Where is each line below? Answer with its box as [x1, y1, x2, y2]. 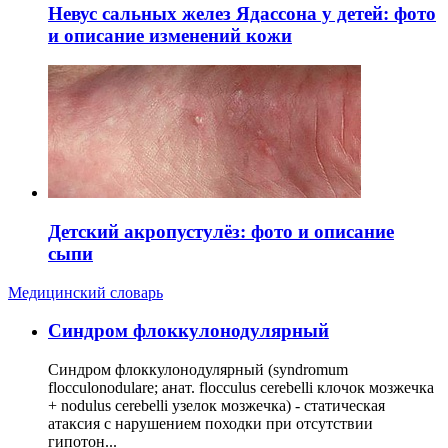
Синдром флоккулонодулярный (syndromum [48, 361, 348, 379]
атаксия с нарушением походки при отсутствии [48, 415, 373, 433]
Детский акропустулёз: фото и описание [48, 221, 394, 243]
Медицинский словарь [8, 283, 163, 301]
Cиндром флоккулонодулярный [48, 320, 329, 342]
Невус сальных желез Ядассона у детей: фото [48, 2, 436, 24]
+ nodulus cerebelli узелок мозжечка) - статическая [48, 397, 385, 415]
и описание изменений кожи [48, 24, 292, 46]
